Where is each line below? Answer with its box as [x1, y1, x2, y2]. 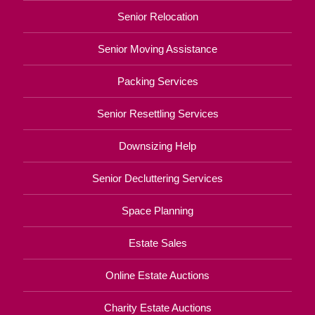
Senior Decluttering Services [92, 172, 223, 184]
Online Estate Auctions [105, 269, 210, 281]
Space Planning [122, 204, 193, 217]
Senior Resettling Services [96, 107, 219, 120]
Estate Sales [128, 236, 187, 249]
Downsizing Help [119, 139, 196, 152]
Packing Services [117, 75, 198, 87]
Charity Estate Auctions [103, 301, 212, 314]
